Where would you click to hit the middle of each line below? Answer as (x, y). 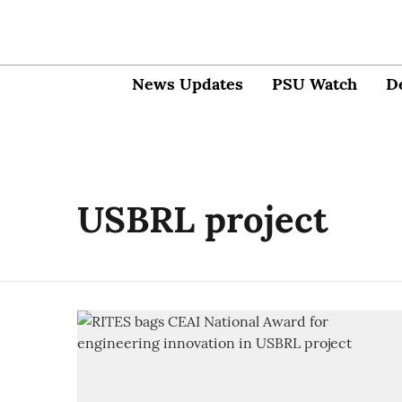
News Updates (188, 83)
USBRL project (203, 219)
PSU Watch (315, 83)
